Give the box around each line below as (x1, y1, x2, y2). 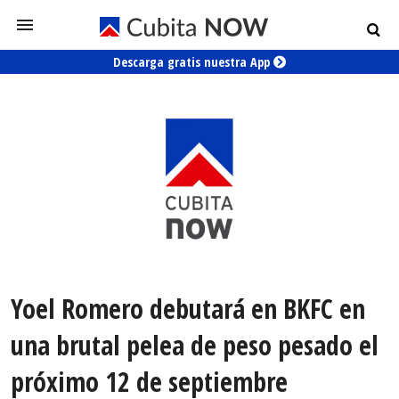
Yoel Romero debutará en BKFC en (11, 290, 365, 328)
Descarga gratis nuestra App (113, 53, 273, 70)
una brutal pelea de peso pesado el (11, 327, 379, 364)
